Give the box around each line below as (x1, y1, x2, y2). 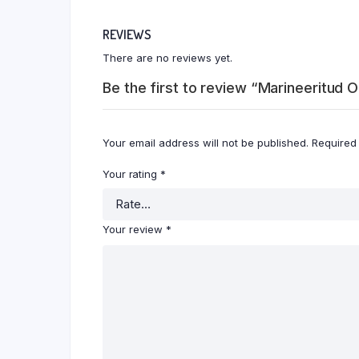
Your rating (103, 167, 160, 180)
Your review (103, 222, 166, 236)
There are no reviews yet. (103, 50, 232, 64)
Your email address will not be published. (103, 135, 309, 149)
